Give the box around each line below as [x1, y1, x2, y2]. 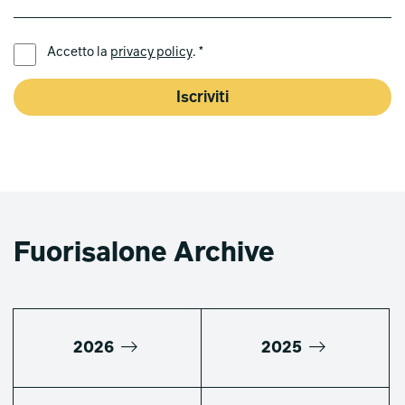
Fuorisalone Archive [14, 240, 275, 268]
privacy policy [109, 46, 193, 60]
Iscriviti [176, 90, 229, 107]
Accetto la [43, 46, 110, 60]
